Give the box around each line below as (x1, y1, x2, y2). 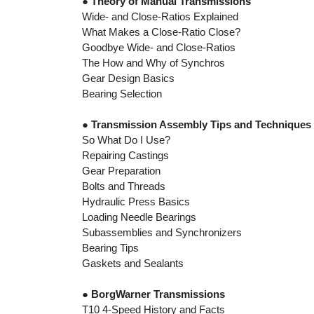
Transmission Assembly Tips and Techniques (91, 118, 311, 131)
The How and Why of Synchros (82, 57, 225, 69)
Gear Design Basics (82, 72, 175, 85)
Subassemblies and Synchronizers (82, 226, 242, 239)
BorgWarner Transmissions (91, 288, 225, 301)
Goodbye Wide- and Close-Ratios (82, 41, 235, 54)
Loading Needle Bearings (82, 211, 196, 224)
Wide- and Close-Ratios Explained (82, 11, 238, 23)
